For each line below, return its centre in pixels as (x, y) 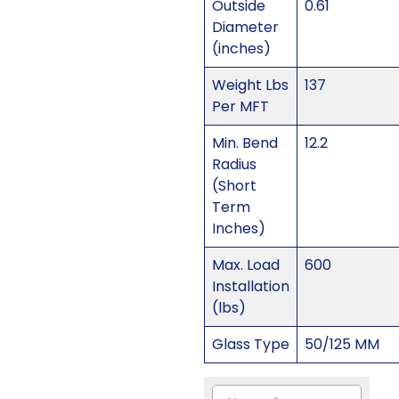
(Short (234, 186)
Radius (234, 165)
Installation (250, 287)
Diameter (245, 28)
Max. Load (245, 265)
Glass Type (250, 345)
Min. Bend (244, 143)
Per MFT (240, 107)
